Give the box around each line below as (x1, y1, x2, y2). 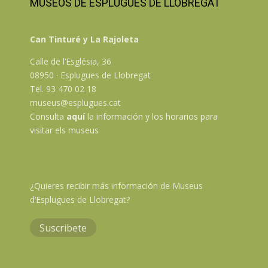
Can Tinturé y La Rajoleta (30, 33, 139, 45)
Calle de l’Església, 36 (30, 55, 111, 67)
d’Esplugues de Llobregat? (30, 193, 130, 205)
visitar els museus (30, 124, 99, 136)
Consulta (30, 110, 66, 122)
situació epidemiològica (28, 22, 109, 33)
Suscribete (39, 221, 87, 234)
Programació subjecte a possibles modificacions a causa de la (28, 13, 239, 23)
